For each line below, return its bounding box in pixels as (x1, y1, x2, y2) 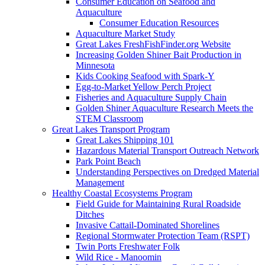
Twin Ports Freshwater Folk (76, 241, 180, 251)
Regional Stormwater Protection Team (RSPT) (76, 230, 250, 241)
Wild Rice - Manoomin (76, 251, 161, 262)
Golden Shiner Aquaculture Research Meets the (76, 102, 253, 113)
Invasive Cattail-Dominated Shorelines (76, 219, 219, 230)
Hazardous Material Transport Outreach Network (76, 145, 259, 156)
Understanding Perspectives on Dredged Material (76, 166, 259, 177)
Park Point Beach (76, 156, 141, 166)
